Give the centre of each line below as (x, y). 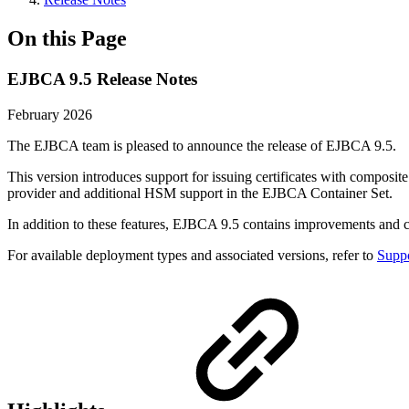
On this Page (67, 38)
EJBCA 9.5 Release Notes (102, 79)
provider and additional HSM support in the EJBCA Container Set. (200, 193)
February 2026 (50, 114)
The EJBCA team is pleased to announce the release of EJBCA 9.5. (202, 145)
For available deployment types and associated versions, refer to (192, 255)
